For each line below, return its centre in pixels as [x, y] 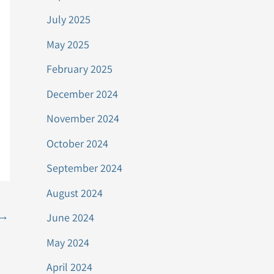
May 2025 [68, 44]
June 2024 [70, 217]
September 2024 [84, 168]
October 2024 [77, 143]
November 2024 [83, 118]
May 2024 [68, 242]
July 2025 [68, 19]
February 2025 [80, 69]
